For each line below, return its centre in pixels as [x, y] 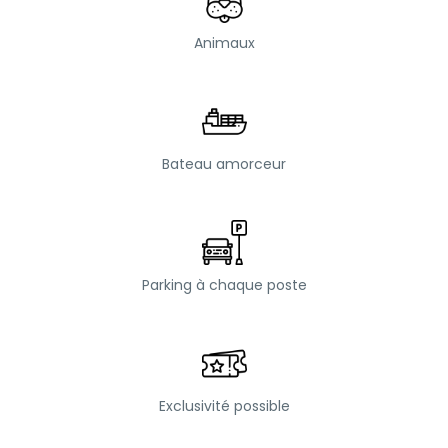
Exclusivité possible [224, 405]
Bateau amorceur [224, 163]
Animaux [224, 42]
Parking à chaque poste [224, 284]
